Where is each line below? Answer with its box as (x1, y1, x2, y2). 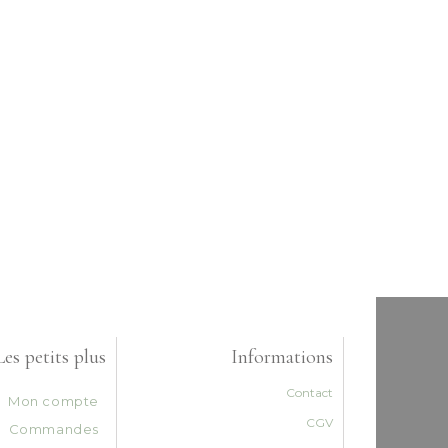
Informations (231, 345, 334, 369)
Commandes (8, 421, 99, 437)
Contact (286, 385, 334, 400)
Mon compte (7, 393, 99, 409)
